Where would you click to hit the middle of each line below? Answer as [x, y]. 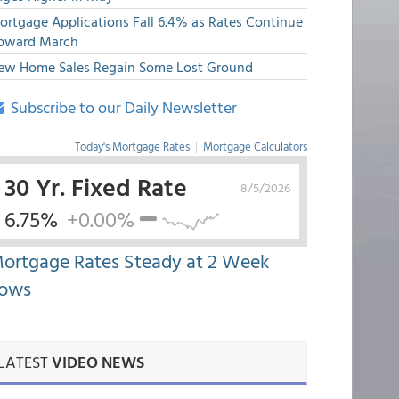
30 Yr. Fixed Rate [95, 186]
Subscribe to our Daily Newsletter [120, 107]
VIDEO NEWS [98, 362]
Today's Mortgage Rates [132, 146]
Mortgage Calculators [255, 146]
